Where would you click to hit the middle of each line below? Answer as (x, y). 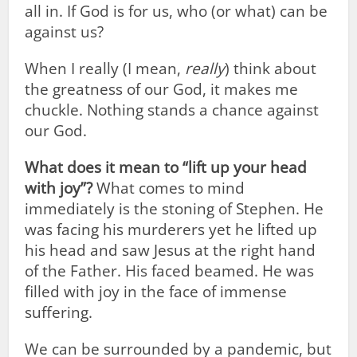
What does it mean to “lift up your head (166, 167)
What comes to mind (169, 188)
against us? (65, 32)
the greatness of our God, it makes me (162, 89)
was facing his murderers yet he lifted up (171, 229)
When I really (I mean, (105, 69)
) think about (271, 69)
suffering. (59, 312)
